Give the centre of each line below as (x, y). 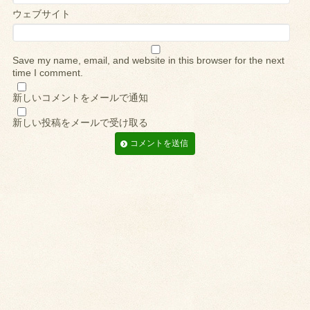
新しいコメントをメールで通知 (81, 98)
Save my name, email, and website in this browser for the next (149, 61)
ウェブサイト (42, 14)
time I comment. (48, 73)
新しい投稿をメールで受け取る (81, 123)
